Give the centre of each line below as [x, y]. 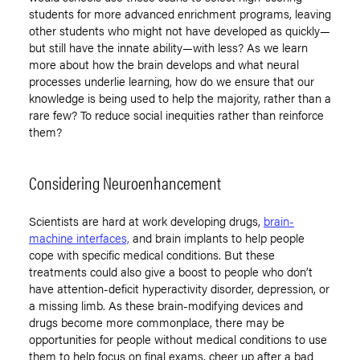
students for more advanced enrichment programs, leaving [180, 14]
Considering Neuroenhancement [125, 182]
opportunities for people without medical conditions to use [178, 339]
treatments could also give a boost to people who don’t [171, 272]
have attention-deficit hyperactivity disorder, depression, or [179, 288]
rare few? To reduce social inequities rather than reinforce [176, 115]
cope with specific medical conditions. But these [152, 255]
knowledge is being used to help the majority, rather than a [180, 98]
